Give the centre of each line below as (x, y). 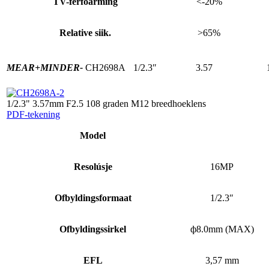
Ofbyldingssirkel (93, 229)
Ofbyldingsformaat (93, 198)
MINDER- (62, 67)
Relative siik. (85, 32)
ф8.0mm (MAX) (222, 229)
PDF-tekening (33, 114)
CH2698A (105, 67)
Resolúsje (93, 166)
